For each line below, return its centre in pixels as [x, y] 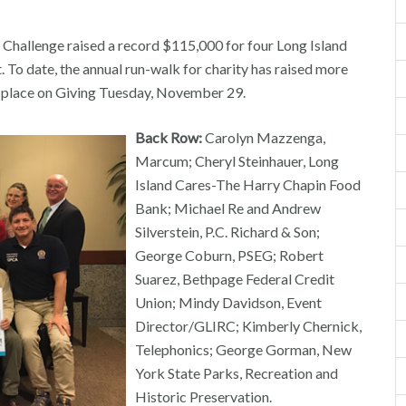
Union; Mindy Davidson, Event [229, 302]
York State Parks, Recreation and [237, 373]
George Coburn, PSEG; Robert [230, 255]
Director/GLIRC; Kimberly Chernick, [249, 326]
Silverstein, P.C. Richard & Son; [228, 232]
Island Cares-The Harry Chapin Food [248, 184]
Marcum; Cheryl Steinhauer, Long [237, 161]
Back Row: [169, 137]
